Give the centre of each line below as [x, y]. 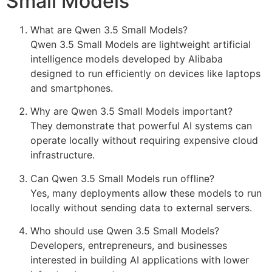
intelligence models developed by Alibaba [127, 59]
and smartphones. [72, 88]
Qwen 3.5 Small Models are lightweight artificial [141, 45]
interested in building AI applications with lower [140, 260]
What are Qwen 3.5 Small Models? [109, 30]
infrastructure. [63, 155]
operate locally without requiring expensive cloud [144, 141]
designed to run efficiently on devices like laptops [145, 74]
